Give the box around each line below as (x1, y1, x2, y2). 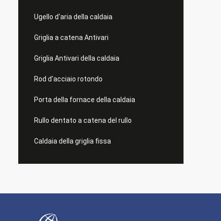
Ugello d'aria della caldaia (34, 13, 112, 21)
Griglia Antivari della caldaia (34, 54, 119, 62)
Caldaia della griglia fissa (34, 137, 111, 145)
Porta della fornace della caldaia (34, 96, 135, 104)
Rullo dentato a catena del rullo (34, 116, 132, 124)
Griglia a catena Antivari (34, 34, 109, 41)
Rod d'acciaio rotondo (34, 75, 103, 83)
